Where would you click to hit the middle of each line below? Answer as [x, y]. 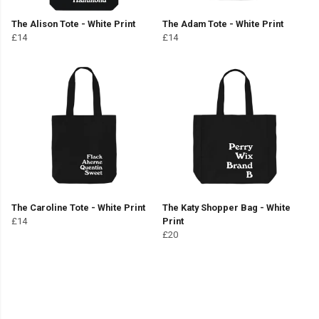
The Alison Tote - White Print [73, 24]
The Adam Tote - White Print [223, 24]
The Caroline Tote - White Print [78, 208]
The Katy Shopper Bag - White [226, 208]
